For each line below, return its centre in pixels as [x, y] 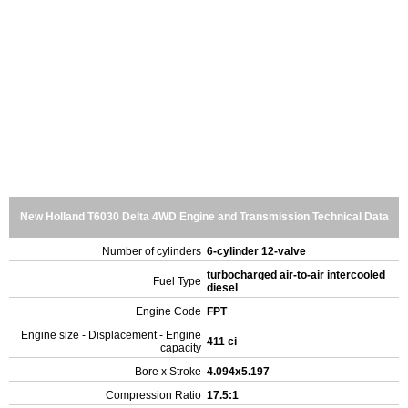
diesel [224, 288]
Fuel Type [177, 281]
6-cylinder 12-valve [258, 251]
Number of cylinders [152, 251]
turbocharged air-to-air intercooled [296, 275]
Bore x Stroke [168, 372]
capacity [181, 348]
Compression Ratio [153, 395]
